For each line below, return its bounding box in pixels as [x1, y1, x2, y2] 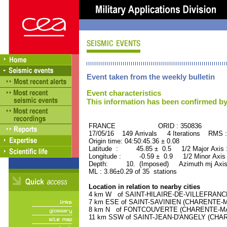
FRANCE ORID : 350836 [87, 122, 202, 130]
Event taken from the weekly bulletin [87, 72, 215, 81]
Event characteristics [87, 89, 161, 97]
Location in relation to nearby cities [87, 183, 200, 191]
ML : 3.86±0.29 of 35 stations [87, 168, 177, 175]
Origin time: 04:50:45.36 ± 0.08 [87, 137, 179, 145]
